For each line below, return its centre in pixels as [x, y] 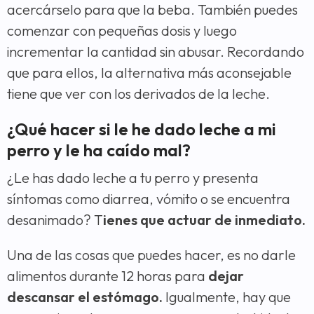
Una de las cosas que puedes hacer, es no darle [151, 254]
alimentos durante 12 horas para [108, 275]
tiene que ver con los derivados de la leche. [138, 93]
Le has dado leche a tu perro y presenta [136, 177]
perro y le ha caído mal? [99, 150]
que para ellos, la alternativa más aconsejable [149, 72]
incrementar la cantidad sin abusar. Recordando [156, 51]
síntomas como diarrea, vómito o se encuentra [149, 198]
